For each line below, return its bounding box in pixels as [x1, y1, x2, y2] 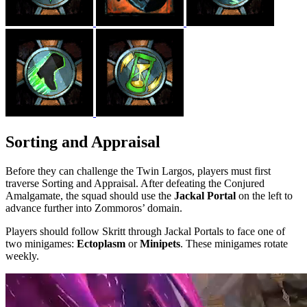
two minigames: [5, 237, 77, 249]
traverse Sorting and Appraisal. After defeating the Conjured [5, 177, 265, 189]
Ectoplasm [77, 237, 125, 249]
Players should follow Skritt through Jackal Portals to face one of [5, 225, 285, 237]
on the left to [238, 189, 293, 201]
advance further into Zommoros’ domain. [5, 201, 182, 214]
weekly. [5, 249, 39, 262]
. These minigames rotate [180, 237, 288, 249]
